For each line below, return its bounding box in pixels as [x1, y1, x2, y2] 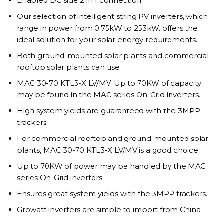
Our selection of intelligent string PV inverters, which [16, 12, 208, 21]
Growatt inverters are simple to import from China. [16, 205, 202, 215]
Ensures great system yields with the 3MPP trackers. [16, 189, 207, 199]
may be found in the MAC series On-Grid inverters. [16, 90, 200, 100]
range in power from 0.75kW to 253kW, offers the [16, 23, 198, 33]
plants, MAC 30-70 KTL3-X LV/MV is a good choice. [16, 145, 200, 155]
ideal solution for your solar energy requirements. [16, 35, 197, 45]
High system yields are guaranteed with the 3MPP [16, 106, 200, 116]
